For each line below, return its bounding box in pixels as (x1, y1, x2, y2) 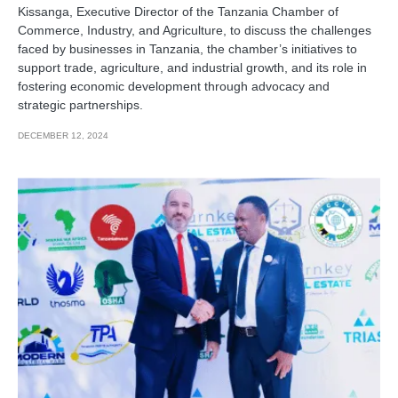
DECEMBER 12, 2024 (18, 131, 108, 141)
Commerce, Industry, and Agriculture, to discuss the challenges (18, 23, 371, 38)
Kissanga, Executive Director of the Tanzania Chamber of (18, 4, 338, 20)
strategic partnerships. (18, 98, 143, 113)
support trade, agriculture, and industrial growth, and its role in (18, 60, 367, 76)
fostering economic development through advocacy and (18, 79, 330, 94)
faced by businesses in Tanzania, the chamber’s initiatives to (18, 42, 357, 57)
